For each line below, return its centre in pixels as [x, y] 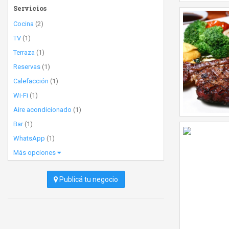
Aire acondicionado [42, 110]
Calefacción [31, 81]
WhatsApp [29, 138]
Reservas [27, 67]
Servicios [30, 8]
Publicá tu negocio [88, 179]
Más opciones [35, 153]
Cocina [24, 24]
